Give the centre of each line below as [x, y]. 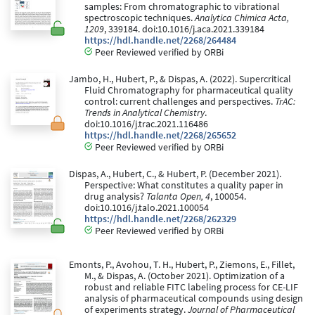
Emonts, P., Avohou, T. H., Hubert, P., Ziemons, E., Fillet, [181, 265]
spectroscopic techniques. [140, 18]
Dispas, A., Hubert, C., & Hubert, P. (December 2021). [175, 174]
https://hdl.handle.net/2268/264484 [160, 41]
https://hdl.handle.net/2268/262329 [160, 219]
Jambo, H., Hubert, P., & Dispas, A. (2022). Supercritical [180, 79]
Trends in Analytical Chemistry [144, 113]
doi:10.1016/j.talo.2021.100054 [147, 208]
